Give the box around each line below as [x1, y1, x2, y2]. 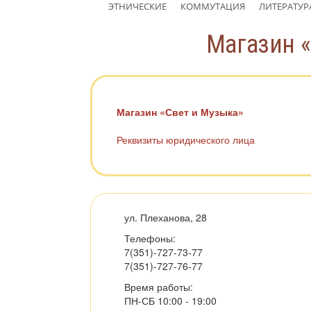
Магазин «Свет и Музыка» [117, 105, 244, 119]
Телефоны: [124, 231, 176, 245]
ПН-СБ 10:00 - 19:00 [124, 294, 217, 308]
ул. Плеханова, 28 [124, 210, 207, 224]
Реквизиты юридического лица [117, 133, 255, 146]
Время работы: [124, 280, 193, 294]
